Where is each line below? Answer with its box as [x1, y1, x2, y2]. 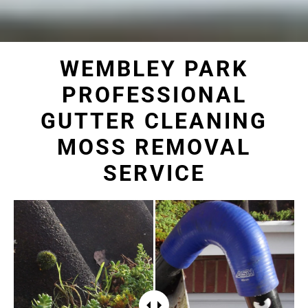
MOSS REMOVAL [57, 133, 251, 160]
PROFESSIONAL [61, 81, 247, 108]
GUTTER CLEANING [41, 107, 267, 134]
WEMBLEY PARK [60, 55, 248, 82]
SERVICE [102, 159, 206, 186]
